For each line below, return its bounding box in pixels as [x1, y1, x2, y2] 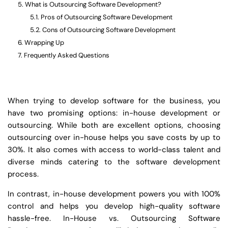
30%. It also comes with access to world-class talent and [8, 145, 220, 155]
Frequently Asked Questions [23, 51, 109, 60]
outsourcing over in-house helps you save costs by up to [8, 132, 220, 142]
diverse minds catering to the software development [8, 157, 220, 167]
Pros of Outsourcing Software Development [40, 13, 173, 21]
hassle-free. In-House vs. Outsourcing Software [8, 213, 220, 223]
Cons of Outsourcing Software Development [42, 25, 176, 34]
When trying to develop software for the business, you [8, 96, 220, 106]
